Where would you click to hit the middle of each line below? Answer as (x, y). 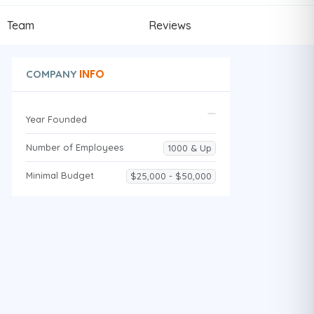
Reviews (170, 25)
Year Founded (56, 119)
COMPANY (51, 74)
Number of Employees (74, 147)
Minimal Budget (60, 175)
